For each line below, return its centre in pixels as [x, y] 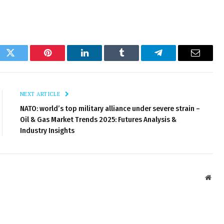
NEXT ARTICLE [41, 94]
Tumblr [134, 60]
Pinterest [62, 60]
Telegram [175, 60]
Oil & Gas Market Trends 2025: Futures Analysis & [98, 119]
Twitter [23, 60]
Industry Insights [47, 130]
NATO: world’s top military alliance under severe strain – [110, 108]
